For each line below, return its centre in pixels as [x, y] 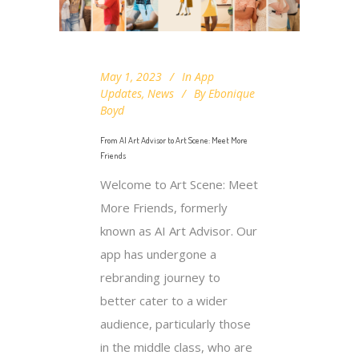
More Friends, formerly [164, 208]
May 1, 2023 [131, 77]
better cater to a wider [164, 301]
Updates [121, 94]
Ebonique [232, 94]
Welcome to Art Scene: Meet [179, 185]
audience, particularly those [175, 324]
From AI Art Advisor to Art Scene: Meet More [174, 141]
